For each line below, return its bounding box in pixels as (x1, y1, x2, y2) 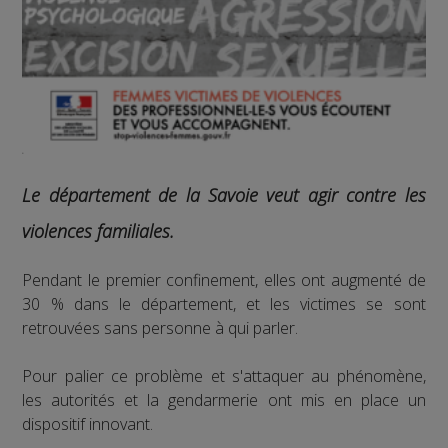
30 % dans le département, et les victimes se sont (22, 292, 426, 315)
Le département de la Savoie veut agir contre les (22, 182, 426, 207)
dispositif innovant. (22, 412, 154, 435)
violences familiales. (22, 218, 175, 243)
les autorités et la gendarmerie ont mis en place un (22, 388, 426, 411)
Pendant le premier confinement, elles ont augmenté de (22, 268, 426, 291)
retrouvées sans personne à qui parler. (22, 316, 299, 339)
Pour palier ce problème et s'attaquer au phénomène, (22, 364, 426, 387)
